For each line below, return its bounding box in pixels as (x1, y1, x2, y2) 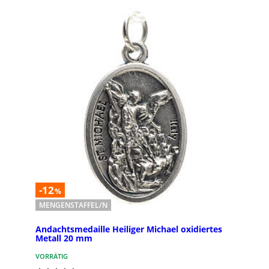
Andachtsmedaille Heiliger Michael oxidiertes (35, 223, 222, 235)
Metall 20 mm (35, 232, 92, 244)
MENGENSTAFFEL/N (39, 199, 107, 210)
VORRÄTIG (35, 252, 68, 261)
